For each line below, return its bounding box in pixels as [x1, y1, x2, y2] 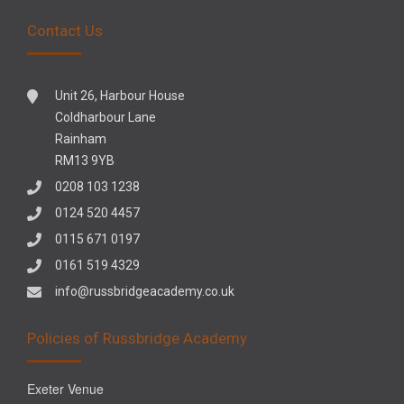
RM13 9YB [55, 152, 115, 168]
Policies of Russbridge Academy [27, 328, 247, 347]
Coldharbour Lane [55, 109, 156, 124]
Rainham [55, 131, 106, 146]
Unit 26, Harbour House [55, 87, 185, 103]
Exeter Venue [27, 379, 104, 398]
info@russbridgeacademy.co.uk [55, 283, 234, 298]
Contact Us [27, 21, 103, 40]
